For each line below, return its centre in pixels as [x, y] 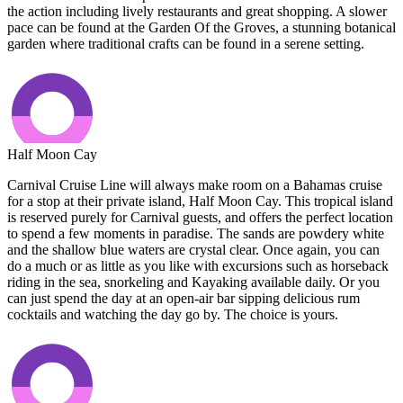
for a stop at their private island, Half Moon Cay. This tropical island [200, 201]
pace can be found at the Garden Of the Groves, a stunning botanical [201, 27]
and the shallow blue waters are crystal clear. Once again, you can [193, 249]
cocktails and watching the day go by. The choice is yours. [173, 314]
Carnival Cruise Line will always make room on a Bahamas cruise [195, 184]
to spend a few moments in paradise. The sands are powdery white [196, 233]
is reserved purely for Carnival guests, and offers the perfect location [200, 217]
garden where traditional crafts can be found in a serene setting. [186, 43]
